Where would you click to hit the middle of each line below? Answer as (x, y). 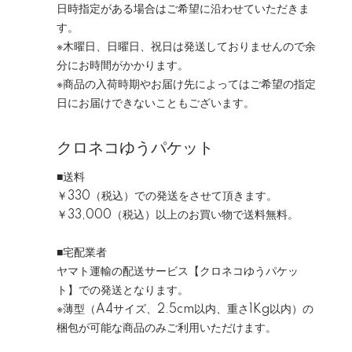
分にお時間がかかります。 (123, 66)
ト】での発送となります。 (123, 291)
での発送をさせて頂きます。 (206, 196)
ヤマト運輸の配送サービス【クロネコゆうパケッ (178, 272)
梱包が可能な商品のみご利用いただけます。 (167, 328)
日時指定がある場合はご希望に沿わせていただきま (183, 9)
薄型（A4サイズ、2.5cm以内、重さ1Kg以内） (183, 310)
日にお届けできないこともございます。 (156, 104)
